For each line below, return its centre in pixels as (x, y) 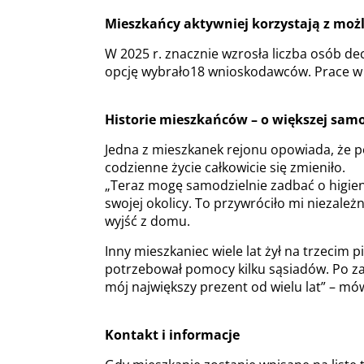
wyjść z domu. (147, 221)
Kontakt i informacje (172, 335)
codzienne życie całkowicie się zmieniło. (225, 167)
